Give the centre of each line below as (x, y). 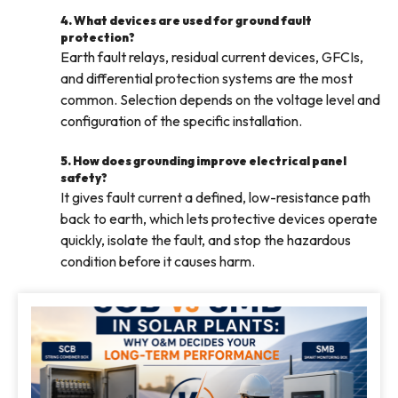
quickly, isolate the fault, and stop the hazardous (206, 240)
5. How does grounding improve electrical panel (203, 161)
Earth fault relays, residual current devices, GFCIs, (212, 57)
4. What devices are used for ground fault (186, 21)
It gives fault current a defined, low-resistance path (215, 198)
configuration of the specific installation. (181, 121)
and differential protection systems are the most (207, 79)
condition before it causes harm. (158, 262)
